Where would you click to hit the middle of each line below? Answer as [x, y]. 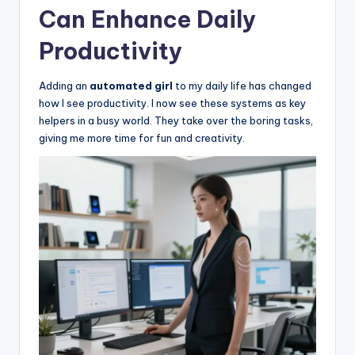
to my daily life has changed [242, 85]
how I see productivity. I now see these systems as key [172, 103]
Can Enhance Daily [147, 19]
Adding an [64, 85]
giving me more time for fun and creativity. [142, 137]
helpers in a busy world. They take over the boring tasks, [176, 120]
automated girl [131, 85]
